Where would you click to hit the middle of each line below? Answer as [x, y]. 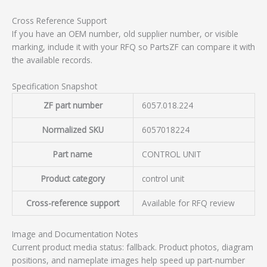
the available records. [52, 60]
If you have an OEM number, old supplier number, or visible [125, 34]
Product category [73, 178]
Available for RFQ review [188, 203]
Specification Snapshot [55, 86]
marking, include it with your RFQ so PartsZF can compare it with [133, 47]
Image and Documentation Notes [75, 234]
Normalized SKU [73, 129]
